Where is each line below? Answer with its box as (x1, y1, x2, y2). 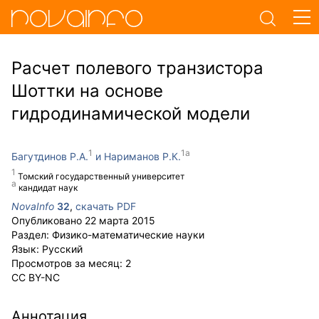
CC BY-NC (11, 271, 60, 283)
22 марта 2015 (85, 214, 155, 226)
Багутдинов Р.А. (11, 150, 88, 162)
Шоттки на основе (11, 80, 163, 101)
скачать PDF (75, 200, 136, 212)
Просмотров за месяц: (11, 257, 125, 269)
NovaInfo (11, 200, 54, 212)
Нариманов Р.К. (104, 150, 181, 162)
